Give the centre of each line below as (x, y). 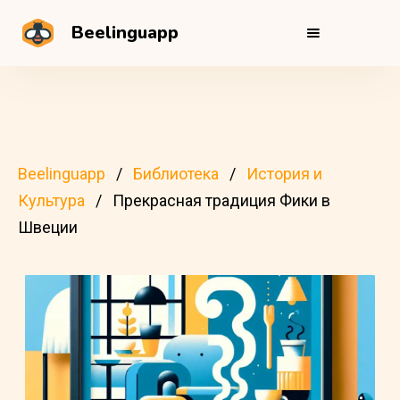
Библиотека (176, 174)
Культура (51, 200)
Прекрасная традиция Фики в (221, 200)
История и (284, 174)
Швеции (48, 227)
